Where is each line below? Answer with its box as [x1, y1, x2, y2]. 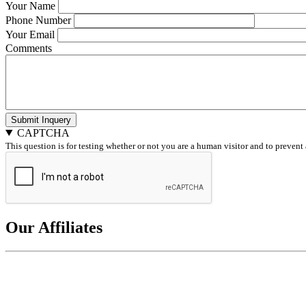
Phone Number [5, 14, 71, 26]
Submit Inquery [11, 114, 71, 125]
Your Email [5, 28, 55, 40]
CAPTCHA [16, 126, 70, 139]
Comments [5, 42, 52, 54]
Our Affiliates [5, 218, 102, 236]
